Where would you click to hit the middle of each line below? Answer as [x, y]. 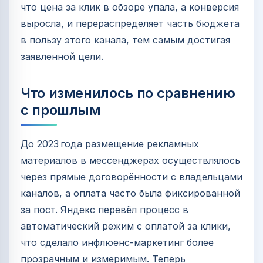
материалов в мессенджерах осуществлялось [130, 161]
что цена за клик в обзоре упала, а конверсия [130, 7]
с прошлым [61, 110]
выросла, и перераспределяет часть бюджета [130, 24]
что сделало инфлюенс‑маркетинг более [117, 243]
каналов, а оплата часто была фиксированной [130, 193]
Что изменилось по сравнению [128, 93]
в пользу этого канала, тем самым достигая [125, 40]
